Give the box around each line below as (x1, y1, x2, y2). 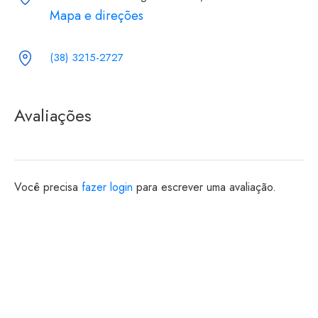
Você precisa (14, 179, 82, 195)
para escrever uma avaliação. (133, 179, 276, 195)
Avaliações (14, 103, 92, 128)
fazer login (82, 179, 133, 195)
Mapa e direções (50, 6, 143, 25)
